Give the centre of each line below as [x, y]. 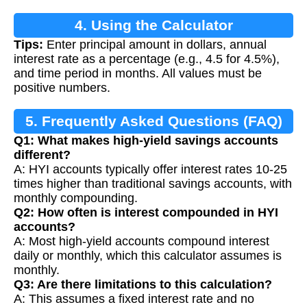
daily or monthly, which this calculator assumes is [148, 255]
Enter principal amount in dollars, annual [155, 44]
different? [42, 155]
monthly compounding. [76, 198]
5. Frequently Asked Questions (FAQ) [153, 121]
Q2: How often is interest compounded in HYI [146, 212]
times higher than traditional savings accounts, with [153, 183]
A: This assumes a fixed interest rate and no [134, 298]
